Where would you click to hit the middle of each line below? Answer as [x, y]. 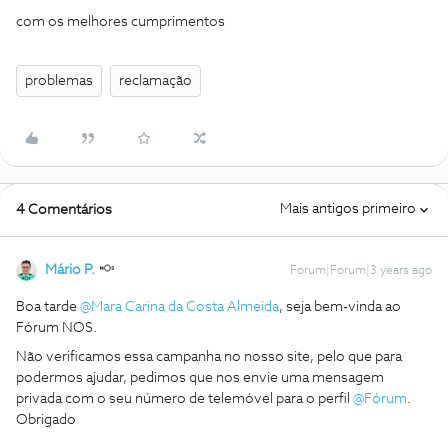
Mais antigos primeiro [348, 209]
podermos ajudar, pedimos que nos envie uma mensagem [200, 378]
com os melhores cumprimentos [122, 22]
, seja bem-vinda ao [340, 307]
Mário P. [70, 270]
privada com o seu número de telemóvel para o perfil [184, 399]
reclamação [155, 81]
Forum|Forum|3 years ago [361, 271]
